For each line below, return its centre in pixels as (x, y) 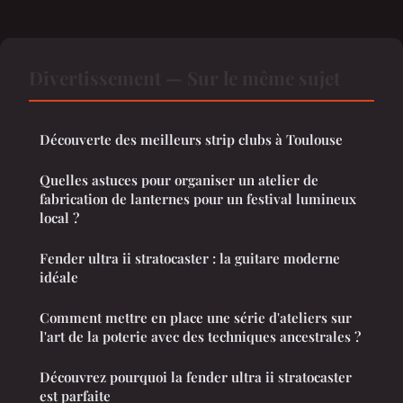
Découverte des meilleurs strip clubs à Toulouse (191, 140)
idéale (59, 278)
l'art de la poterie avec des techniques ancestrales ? (200, 337)
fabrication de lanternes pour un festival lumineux (198, 199)
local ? (59, 218)
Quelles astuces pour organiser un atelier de (179, 180)
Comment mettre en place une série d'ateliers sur (196, 318)
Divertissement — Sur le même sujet (184, 78)
